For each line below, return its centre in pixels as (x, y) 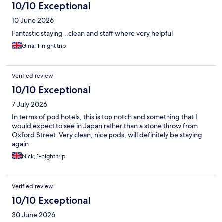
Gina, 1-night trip (44, 46)
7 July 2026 (29, 104)
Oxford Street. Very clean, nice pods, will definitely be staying (107, 135)
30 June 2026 (33, 215)
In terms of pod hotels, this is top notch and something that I (105, 117)
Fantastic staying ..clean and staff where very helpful (92, 33)
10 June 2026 (33, 21)
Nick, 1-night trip (44, 156)
